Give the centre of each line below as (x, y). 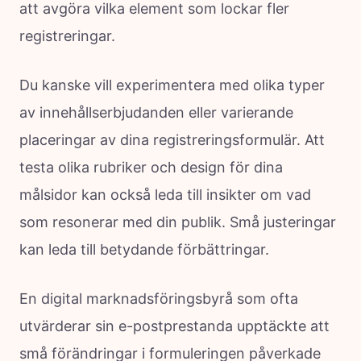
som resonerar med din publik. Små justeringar (178, 222)
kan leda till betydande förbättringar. (144, 249)
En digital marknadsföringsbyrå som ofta (159, 298)
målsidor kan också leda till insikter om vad (165, 194)
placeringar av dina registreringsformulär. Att (172, 139)
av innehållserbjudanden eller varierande (156, 112)
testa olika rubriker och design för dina (151, 167)
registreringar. (67, 35)
